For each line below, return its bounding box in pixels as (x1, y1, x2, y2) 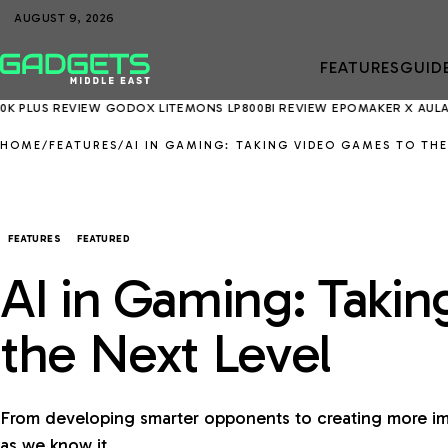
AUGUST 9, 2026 (14, 11, 115, 25)
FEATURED (77, 233, 130, 245)
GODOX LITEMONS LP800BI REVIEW (39, 101, 263, 115)
